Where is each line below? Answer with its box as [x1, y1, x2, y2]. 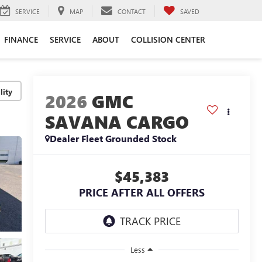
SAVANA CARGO [44, 110, 189, 134]
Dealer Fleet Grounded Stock [49, 132, 177, 145]
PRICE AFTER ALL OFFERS [78, 185, 205, 200]
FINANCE [4, 33, 38, 45]
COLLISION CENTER [131, 33, 205, 45]
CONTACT [118, 6, 146, 16]
